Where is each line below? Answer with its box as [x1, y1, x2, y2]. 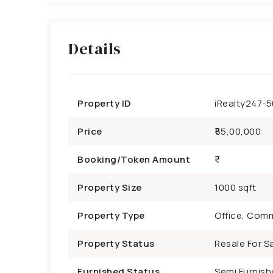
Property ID [77, 97, 131, 110]
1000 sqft [214, 181, 257, 194]
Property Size [77, 181, 142, 194]
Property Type [77, 209, 145, 222]
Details [68, 38, 121, 60]
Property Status [77, 237, 155, 250]
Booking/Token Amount [77, 153, 190, 166]
